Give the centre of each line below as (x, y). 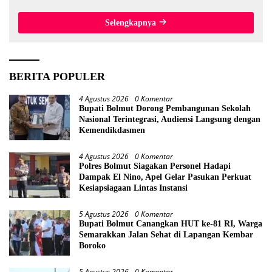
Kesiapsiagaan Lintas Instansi (133, 188)
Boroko (92, 245)
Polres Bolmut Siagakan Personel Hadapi (155, 166)
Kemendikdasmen (112, 130)
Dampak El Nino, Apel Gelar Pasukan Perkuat (165, 177)
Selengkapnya (132, 22)
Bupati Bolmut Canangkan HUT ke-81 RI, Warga (171, 223)
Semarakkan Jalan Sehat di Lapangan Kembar (166, 234)
